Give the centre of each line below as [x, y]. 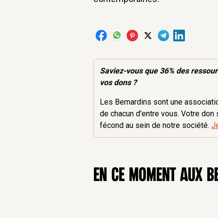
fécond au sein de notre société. [156, 125]
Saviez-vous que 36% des [145, 71]
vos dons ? [118, 82]
